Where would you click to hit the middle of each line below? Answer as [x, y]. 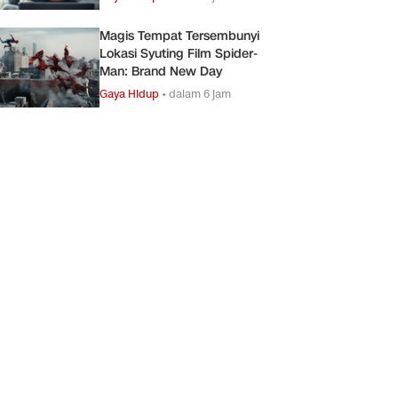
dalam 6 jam [200, 93]
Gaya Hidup [129, 93]
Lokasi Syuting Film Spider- [179, 53]
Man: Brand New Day [161, 71]
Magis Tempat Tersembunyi [179, 36]
